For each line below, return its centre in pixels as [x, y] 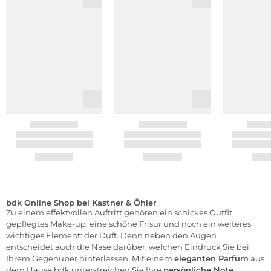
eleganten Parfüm [211, 259]
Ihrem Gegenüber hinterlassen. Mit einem [90, 259]
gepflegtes [28, 224]
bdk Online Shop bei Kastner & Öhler [81, 203]
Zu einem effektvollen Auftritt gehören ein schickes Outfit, [120, 213]
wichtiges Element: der [53, 236]
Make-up [68, 224]
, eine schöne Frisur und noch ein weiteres [168, 224]
